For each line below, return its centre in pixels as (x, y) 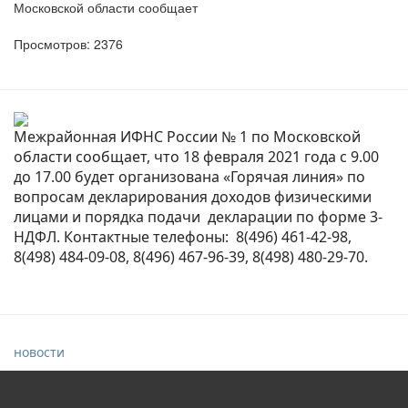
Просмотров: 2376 (68, 43)
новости (39, 352)
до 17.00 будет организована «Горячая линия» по (189, 176)
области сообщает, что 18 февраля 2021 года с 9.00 (196, 156)
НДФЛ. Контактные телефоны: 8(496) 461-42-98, (183, 236)
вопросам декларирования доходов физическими (193, 196)
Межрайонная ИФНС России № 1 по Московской (187, 136)
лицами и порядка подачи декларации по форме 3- (198, 216)
